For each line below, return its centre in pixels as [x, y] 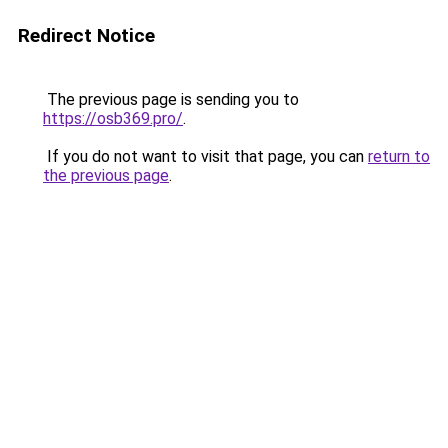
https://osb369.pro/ [113, 118]
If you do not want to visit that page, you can [205, 156]
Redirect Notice [86, 35]
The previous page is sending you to [171, 99]
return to [399, 156]
